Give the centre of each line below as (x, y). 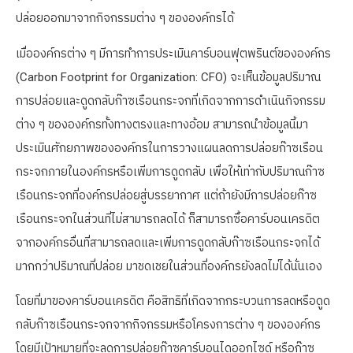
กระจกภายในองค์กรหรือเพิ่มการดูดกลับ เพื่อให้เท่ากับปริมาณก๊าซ (170, 171)
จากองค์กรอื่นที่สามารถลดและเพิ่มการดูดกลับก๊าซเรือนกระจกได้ (168, 242)
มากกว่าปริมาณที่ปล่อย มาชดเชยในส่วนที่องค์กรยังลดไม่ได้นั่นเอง (169, 266)
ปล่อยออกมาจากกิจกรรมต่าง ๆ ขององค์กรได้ (125, 19)
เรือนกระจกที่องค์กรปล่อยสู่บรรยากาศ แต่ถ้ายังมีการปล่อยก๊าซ (166, 195)
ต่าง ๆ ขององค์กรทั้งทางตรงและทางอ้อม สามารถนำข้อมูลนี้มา (162, 124)
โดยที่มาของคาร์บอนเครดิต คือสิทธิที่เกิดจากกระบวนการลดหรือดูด (173, 301)
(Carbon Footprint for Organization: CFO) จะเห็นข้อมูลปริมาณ (168, 77)
